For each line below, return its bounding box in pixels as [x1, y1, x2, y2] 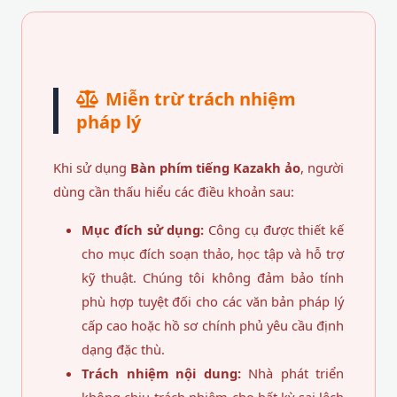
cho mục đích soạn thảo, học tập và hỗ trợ [82, 245, 344, 262]
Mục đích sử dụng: [82, 221, 205, 238]
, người [300, 159, 344, 176]
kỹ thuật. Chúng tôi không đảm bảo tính [82, 269, 344, 286]
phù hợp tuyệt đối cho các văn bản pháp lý [82, 292, 344, 310]
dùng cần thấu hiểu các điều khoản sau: [53, 183, 294, 200]
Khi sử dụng [53, 159, 130, 176]
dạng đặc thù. [82, 340, 165, 358]
